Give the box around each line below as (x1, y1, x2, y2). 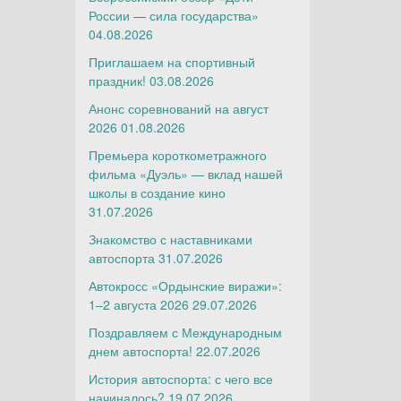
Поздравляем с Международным (88, 323, 282, 341)
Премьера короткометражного (88, 146, 267, 164)
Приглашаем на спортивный (88, 53, 255, 71)
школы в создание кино (88, 183, 226, 201)
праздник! (88, 72, 146, 90)
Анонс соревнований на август (88, 99, 269, 117)
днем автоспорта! (88, 342, 192, 360)
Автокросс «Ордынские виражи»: (88, 277, 282, 294)
